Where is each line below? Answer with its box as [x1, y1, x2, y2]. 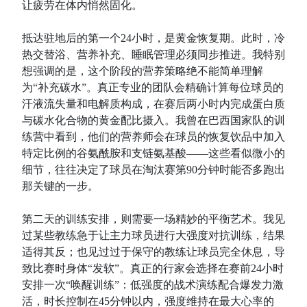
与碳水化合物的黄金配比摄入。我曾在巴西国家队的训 [22, 114, 285, 126]
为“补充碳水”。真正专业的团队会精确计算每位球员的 [22, 82, 284, 93]
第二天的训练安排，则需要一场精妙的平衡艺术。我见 [22, 213, 285, 225]
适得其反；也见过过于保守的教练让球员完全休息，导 [22, 246, 285, 258]
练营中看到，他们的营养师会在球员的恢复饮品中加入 [22, 131, 285, 143]
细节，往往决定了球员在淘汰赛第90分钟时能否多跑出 [22, 164, 285, 175]
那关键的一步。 [22, 180, 99, 192]
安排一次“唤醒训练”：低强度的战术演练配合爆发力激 [22, 279, 284, 291]
